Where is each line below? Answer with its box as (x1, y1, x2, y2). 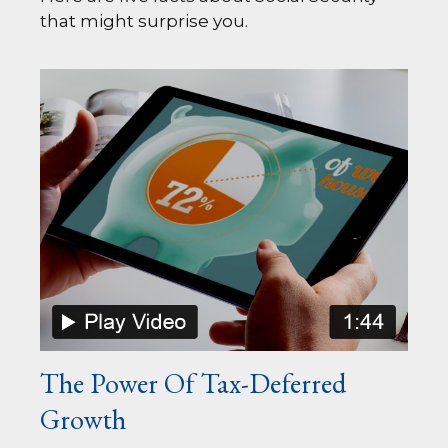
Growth (40, 401, 126, 438)
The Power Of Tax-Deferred (40, 365, 346, 402)
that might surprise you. (40, 11, 248, 32)
